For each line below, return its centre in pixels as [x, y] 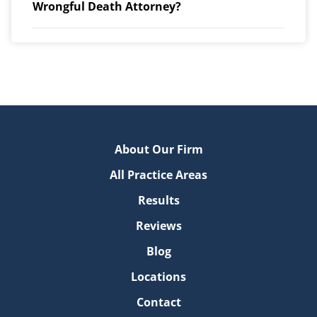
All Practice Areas [158, 175]
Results [158, 200]
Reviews [158, 226]
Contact [158, 302]
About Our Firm [158, 149]
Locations [158, 277]
